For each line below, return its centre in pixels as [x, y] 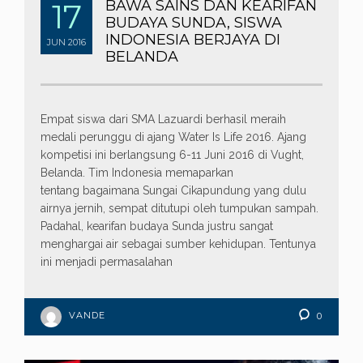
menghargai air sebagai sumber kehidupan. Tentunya [178, 244]
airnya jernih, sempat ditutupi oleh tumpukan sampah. [179, 209]
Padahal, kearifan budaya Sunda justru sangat [157, 226]
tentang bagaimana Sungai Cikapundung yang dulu [173, 191]
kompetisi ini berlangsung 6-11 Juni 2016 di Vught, [172, 155]
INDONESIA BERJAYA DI [193, 40]
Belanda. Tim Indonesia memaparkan [137, 173]
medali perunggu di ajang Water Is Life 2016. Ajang [173, 137]
